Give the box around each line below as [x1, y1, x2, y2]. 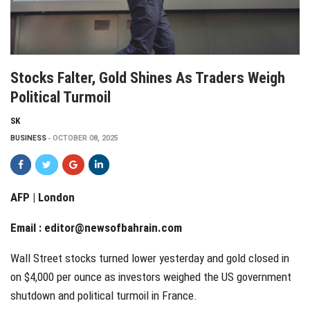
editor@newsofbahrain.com [44, 220, 182, 235]
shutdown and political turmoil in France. [10, 288, 197, 302]
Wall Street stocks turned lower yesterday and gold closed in [10, 250, 289, 265]
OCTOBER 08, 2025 [53, 133, 118, 143]
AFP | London [10, 190, 75, 204]
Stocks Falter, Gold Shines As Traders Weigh [10, 69, 285, 86]
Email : [10, 220, 44, 235]
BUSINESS [10, 133, 46, 143]
